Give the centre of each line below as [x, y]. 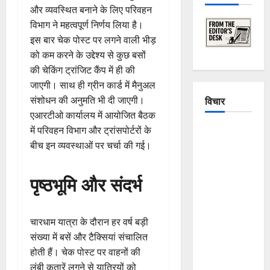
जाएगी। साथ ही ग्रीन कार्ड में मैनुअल [93, 85]
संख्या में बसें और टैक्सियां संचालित [89, 237]
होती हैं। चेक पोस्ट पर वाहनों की [85, 252]
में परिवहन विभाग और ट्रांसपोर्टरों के [91, 130]
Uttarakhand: [230, 192]
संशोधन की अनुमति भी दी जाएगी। [87, 100]
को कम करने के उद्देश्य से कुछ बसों [88, 55]
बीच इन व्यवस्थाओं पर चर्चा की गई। [91, 145]
